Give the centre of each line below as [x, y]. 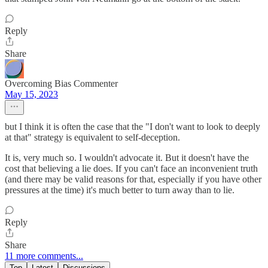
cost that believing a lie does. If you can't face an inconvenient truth [131, 169]
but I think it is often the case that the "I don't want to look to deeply [133, 127]
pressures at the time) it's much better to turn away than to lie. [120, 190]
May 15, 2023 [31, 95]
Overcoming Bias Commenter [61, 84]
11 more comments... [44, 256]
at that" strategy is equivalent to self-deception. [92, 138]
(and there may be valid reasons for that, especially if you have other [133, 179]
